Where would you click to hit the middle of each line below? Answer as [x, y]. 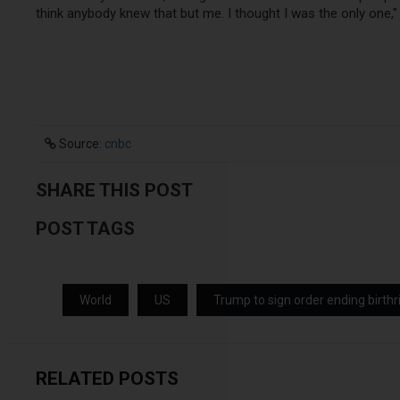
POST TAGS [85, 229]
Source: [80, 144]
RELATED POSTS [107, 379]
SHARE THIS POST [114, 191]
